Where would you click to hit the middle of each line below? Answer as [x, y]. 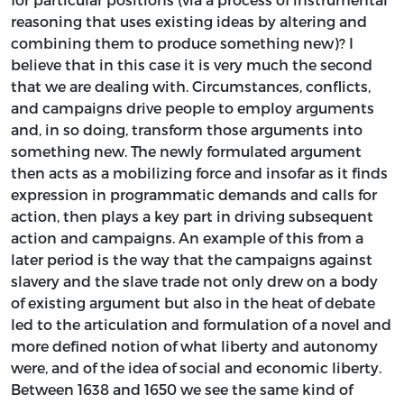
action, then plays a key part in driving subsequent [192, 216]
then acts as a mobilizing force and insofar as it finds [199, 172]
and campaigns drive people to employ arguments [193, 107]
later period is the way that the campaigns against [192, 259]
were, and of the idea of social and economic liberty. [196, 367]
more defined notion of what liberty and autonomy [194, 345]
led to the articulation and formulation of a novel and [201, 324]
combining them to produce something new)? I [182, 42]
